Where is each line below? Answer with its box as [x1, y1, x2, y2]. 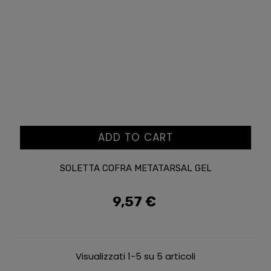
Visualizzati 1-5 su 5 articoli [76, 250, 195, 263]
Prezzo [134, 202, 163, 213]
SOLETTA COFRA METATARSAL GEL [59, 163, 212, 174]
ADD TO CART [98, 130, 173, 145]
